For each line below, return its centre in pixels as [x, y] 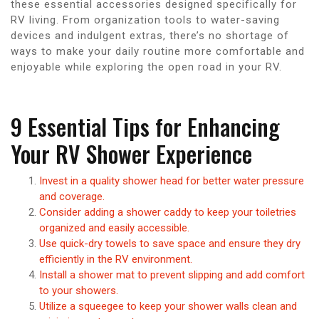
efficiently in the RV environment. [116, 259]
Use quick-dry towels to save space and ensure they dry [170, 243]
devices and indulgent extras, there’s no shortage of [150, 35]
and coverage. [72, 196]
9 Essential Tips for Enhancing [145, 126]
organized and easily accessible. [114, 228]
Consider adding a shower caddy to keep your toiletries [168, 212]
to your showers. [79, 290]
